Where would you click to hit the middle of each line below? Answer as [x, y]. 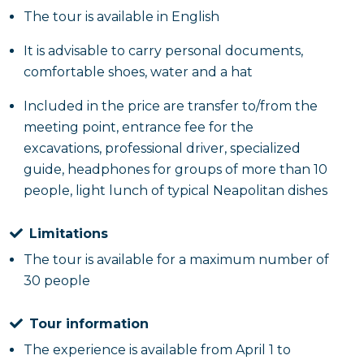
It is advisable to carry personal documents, [163, 51]
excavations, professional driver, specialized [162, 148]
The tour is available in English [121, 17]
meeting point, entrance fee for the [139, 127]
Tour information [89, 324]
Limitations [69, 234]
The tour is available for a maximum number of [176, 260]
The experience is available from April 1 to [157, 350]
